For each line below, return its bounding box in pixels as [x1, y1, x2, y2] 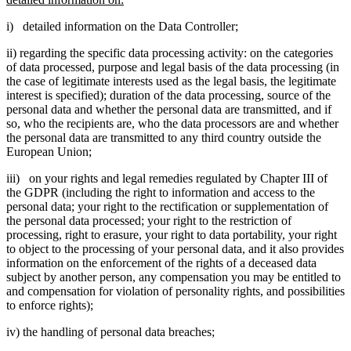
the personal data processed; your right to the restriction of [6, 214, 291, 228]
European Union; [6, 145, 92, 159]
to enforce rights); [6, 299, 93, 313]
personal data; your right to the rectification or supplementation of [6, 200, 328, 214]
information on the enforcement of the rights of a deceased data [6, 256, 317, 270]
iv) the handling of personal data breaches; [6, 325, 215, 339]
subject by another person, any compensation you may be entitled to [6, 270, 341, 284]
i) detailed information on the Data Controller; [6, 20, 238, 34]
